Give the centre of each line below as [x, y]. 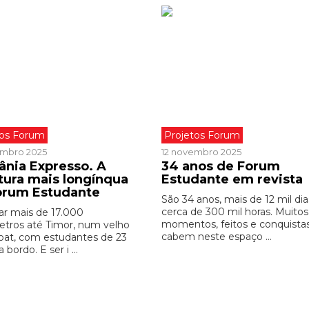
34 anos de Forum [220, 166]
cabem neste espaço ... [216, 237]
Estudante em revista [232, 179]
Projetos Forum [202, 135]
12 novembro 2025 [201, 152]
